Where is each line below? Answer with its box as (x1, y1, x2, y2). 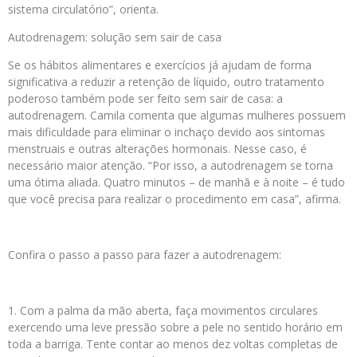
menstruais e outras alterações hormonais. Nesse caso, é (8, 141, 307, 157)
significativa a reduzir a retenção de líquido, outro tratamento (8, 74, 324, 90)
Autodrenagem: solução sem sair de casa (8, 29, 222, 45)
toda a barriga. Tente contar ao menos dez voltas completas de (8, 336, 338, 352)
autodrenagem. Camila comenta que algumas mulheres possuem (8, 108, 346, 124)
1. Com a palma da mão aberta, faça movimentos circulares (8, 303, 318, 319)
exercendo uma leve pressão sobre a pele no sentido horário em (8, 320, 343, 335)
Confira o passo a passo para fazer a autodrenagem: (8, 247, 281, 263)
